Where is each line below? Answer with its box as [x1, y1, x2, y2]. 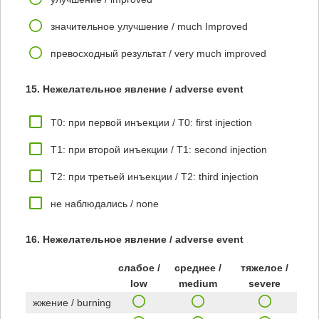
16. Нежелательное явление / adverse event [26, 234, 244, 245]
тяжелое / [241, 262, 288, 273]
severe [249, 278, 281, 289]
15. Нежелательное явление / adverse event [26, 83, 244, 95]
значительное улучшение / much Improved [51, 21, 248, 32]
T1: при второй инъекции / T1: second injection [51, 144, 267, 155]
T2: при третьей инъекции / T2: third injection [51, 171, 258, 182]
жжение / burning [33, 297, 111, 308]
